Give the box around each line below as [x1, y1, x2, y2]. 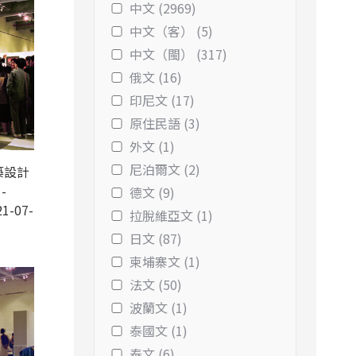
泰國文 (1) [130, 321, 188, 340]
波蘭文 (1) [130, 298, 188, 317]
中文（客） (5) [130, 21, 213, 41]
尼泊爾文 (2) [130, 160, 200, 179]
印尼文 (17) [130, 91, 195, 110]
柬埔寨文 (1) [130, 252, 200, 271]
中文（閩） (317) [130, 44, 227, 64]
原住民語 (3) [130, 114, 200, 133]
